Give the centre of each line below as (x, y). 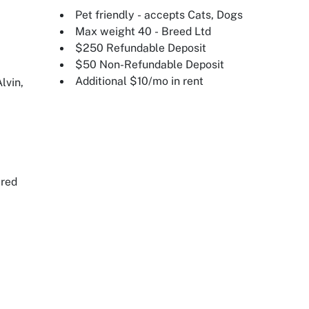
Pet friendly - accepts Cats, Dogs (159, 14)
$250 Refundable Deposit (140, 48)
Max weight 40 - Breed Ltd (143, 31)
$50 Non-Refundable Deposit (149, 64)
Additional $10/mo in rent (139, 81)
